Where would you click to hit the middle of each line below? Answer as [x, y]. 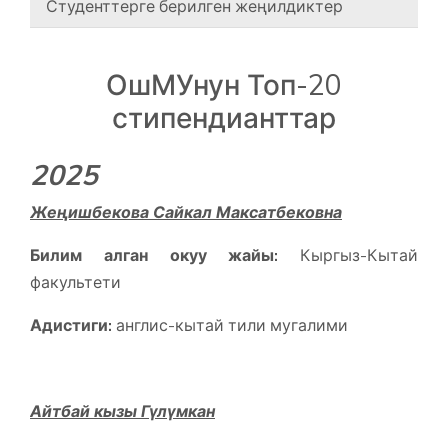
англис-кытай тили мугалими [230, 324]
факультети [75, 281]
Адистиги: [71, 324]
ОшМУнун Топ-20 [224, 84]
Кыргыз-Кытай [348, 254]
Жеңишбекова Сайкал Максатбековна [186, 211]
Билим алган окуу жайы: [154, 254]
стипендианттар [224, 117]
